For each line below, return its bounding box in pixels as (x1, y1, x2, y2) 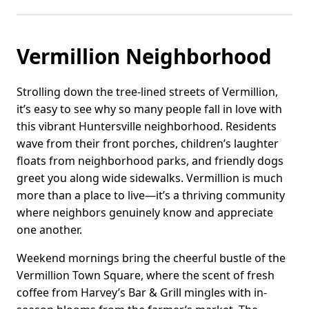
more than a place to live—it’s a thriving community (17, 187, 285, 203)
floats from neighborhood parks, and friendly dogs (17, 152, 283, 168)
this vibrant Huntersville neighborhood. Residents (17, 118, 277, 134)
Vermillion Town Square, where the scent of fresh (17, 267, 275, 283)
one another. (17, 221, 82, 237)
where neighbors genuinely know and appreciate (17, 204, 273, 220)
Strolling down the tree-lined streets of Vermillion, (17, 83, 278, 99)
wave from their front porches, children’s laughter (17, 135, 279, 151)
